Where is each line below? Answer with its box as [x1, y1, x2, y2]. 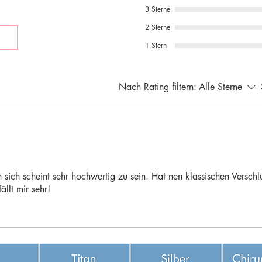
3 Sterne [145, 4, 170, 15]
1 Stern [145, 40, 167, 51]
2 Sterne [145, 22, 170, 33]
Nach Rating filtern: [119, 81, 196, 94]
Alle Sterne [199, 81, 242, 94]
